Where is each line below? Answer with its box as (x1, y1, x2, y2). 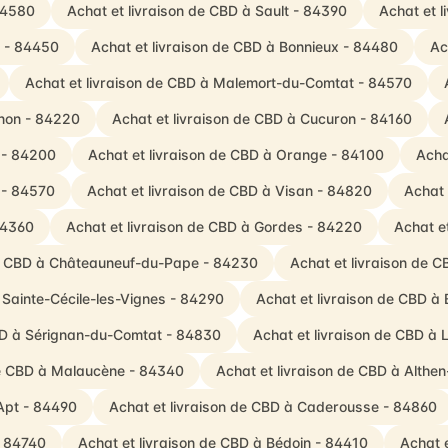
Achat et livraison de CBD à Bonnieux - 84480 (90, 38, 398, 55)
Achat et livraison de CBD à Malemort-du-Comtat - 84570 (24, 74, 412, 91)
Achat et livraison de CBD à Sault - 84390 (66, 2, 347, 19)
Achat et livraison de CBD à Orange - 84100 (88, 146, 384, 163)
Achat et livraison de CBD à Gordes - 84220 (66, 218, 362, 235)
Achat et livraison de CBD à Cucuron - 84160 (111, 110, 412, 127)
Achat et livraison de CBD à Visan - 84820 (86, 182, 372, 199)
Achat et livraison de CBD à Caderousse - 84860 (109, 398, 437, 415)
